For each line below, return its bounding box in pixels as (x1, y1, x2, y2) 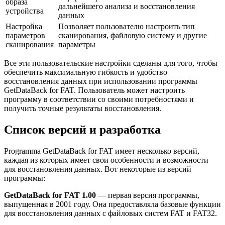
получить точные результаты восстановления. (4, 103, 161, 113)
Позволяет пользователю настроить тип (58, 22, 195, 31)
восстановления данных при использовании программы (4, 76, 197, 85)
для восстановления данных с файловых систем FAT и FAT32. (4, 208, 217, 217)
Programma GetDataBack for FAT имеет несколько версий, (4, 146, 199, 155)
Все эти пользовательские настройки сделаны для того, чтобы (4, 58, 217, 67)
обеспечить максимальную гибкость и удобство (4, 67, 167, 76)
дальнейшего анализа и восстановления (58, 2, 195, 11)
